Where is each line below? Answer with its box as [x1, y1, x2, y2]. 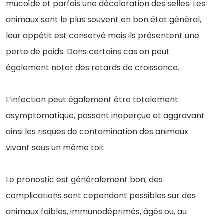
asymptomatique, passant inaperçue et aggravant [6, 109, 205, 121]
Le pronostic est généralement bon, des [6, 173, 163, 185]
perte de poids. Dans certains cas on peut [6, 45, 170, 57]
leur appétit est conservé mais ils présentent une [6, 29, 199, 41]
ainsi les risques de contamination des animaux [6, 125, 188, 137]
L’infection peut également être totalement [6, 93, 178, 105]
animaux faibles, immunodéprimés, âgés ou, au [6, 205, 187, 217]
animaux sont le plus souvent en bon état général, [6, 13, 201, 25]
